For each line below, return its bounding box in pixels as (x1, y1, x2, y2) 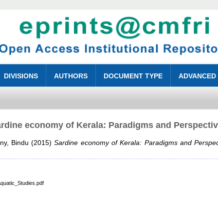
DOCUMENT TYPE (104, 72, 163, 80)
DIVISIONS (4, 72, 38, 80)
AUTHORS (54, 72, 88, 80)
